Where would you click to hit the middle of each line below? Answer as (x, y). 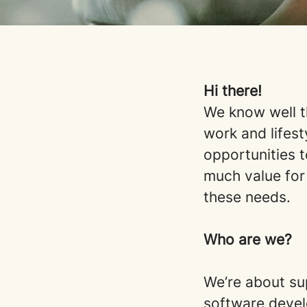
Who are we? (248, 240)
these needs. (247, 197)
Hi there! (233, 91)
